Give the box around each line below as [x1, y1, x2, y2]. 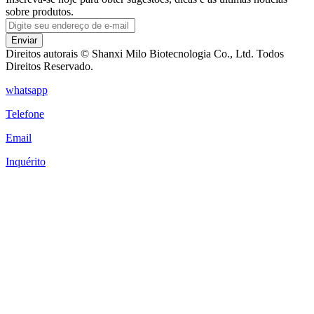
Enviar [11, 35, 37, 46]
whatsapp [6, 84, 48, 97]
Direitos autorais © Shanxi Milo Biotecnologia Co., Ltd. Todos [6, 48, 284, 60]
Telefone [6, 108, 44, 121]
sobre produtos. [6, 6, 74, 18]
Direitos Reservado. [6, 60, 93, 73]
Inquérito [6, 156, 46, 168]
